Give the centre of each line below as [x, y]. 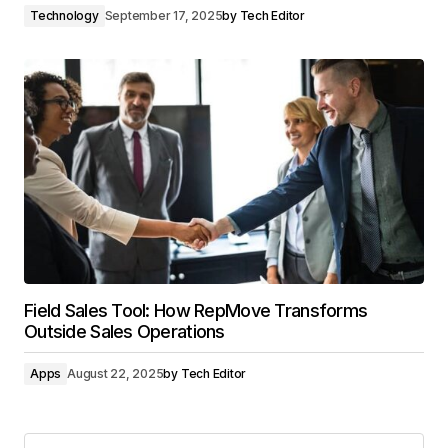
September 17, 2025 [163, 15]
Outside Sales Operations [124, 331]
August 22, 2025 [115, 373]
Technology [64, 15]
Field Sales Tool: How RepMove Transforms [196, 310]
